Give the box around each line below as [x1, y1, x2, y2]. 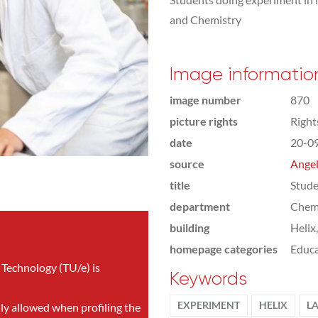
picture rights [170, 114, 238, 128]
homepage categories [170, 242, 278, 256]
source [170, 157, 204, 170]
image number [170, 93, 241, 106]
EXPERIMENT [177, 300, 240, 311]
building [170, 221, 209, 234]
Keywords [170, 268, 247, 289]
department [170, 199, 230, 213]
